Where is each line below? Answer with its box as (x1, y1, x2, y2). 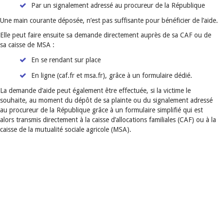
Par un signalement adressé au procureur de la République (31, 1, 205, 9)
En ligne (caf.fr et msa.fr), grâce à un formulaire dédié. (31, 72, 192, 79)
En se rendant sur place (31, 56, 103, 64)
